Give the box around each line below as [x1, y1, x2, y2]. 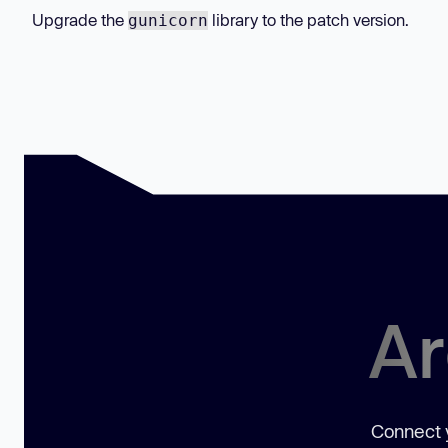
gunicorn [128, 10, 208, 30]
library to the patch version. [208, 9, 409, 29]
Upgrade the [32, 9, 128, 29]
